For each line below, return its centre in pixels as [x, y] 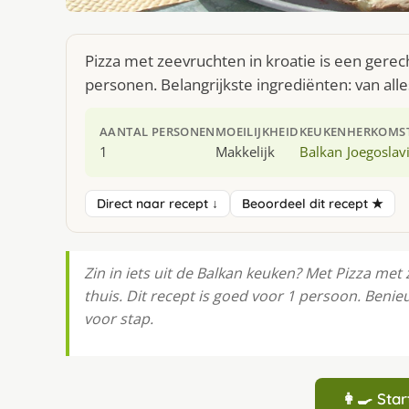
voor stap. [119, 318]
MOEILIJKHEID [257, 131]
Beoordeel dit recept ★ [313, 203]
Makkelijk [245, 151]
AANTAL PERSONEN [157, 131]
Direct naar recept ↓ [157, 203]
